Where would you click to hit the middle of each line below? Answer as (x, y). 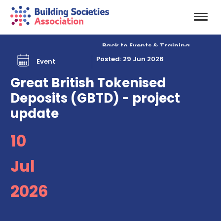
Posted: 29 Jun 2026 (130, 59)
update (36, 113)
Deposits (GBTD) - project (95, 98)
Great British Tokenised (88, 83)
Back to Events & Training (146, 46)
